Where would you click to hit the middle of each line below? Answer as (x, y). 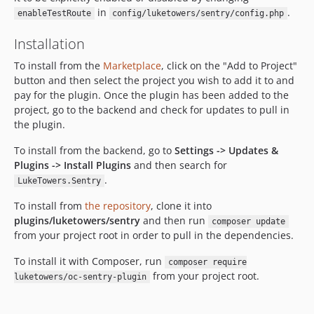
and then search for (179, 165)
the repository (118, 206)
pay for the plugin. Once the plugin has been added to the (151, 95)
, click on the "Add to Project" (229, 66)
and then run (174, 220)
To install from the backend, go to (94, 150)
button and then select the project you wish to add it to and (154, 80)
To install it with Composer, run (89, 261)
